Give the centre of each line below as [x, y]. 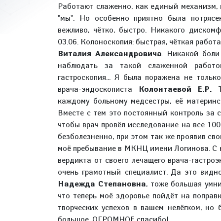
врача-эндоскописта [98, 89]
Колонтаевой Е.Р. [175, 89]
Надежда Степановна [102, 184]
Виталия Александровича [110, 54]
